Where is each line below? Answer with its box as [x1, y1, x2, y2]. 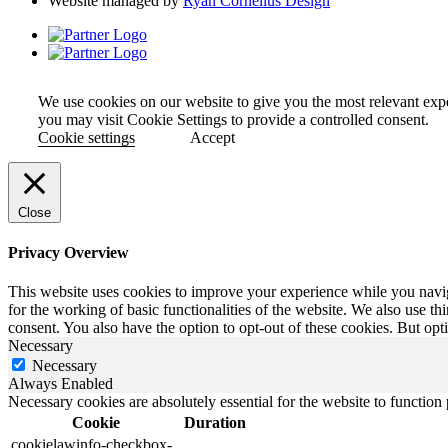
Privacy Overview [8, 244, 129, 262]
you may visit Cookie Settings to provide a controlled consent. [38, 110, 429, 128]
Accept [190, 128, 235, 146]
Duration [184, 414, 246, 432]
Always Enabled [8, 375, 113, 393]
